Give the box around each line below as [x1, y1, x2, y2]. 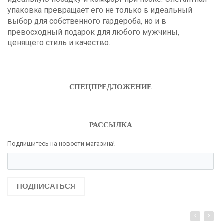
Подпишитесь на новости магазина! [7, 139, 115, 147]
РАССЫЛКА [89, 120, 132, 129]
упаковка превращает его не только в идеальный [7, 5, 192, 15]
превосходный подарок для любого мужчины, [7, 27, 179, 37]
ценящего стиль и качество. [7, 37, 110, 47]
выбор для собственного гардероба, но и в [7, 16, 166, 26]
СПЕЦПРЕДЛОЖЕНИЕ [69, 82, 152, 91]
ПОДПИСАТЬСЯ [17, 182, 75, 190]
